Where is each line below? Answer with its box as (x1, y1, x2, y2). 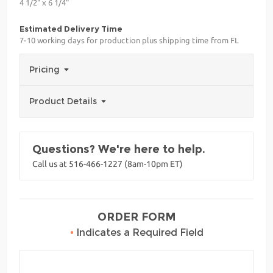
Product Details (29, 95, 99, 107)
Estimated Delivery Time (19, 23, 122, 34)
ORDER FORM (97, 210, 176, 224)
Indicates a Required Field (73, 226, 204, 238)
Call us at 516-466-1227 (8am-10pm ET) (32, 158, 183, 169)
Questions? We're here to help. (32, 142, 205, 156)
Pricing (29, 63, 62, 75)
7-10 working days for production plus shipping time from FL (19, 35, 239, 44)
